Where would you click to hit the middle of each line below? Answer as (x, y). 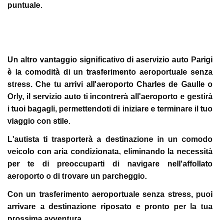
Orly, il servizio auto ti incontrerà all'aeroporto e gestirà (110, 96)
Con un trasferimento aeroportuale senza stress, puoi (110, 194)
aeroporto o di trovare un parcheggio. (77, 176)
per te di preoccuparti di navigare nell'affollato (110, 164)
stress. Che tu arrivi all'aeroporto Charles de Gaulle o (110, 84)
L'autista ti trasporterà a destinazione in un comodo (110, 139)
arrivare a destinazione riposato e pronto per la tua (110, 206)
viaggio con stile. (39, 121)
